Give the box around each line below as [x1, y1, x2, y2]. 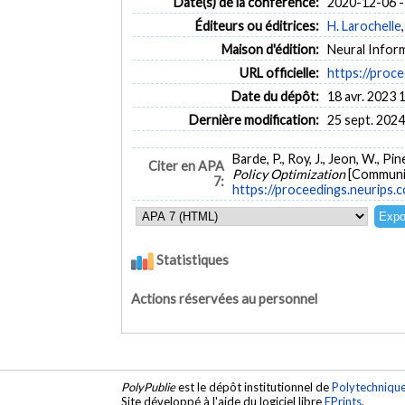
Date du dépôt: [231, 88, 319, 104]
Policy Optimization [232, 166, 348, 183]
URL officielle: [239, 64, 319, 80]
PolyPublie [121, 380, 176, 395]
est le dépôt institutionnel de [175, 380, 333, 395]
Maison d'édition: [221, 41, 319, 57]
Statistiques [154, 251, 230, 268]
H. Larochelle [327, 17, 401, 33]
